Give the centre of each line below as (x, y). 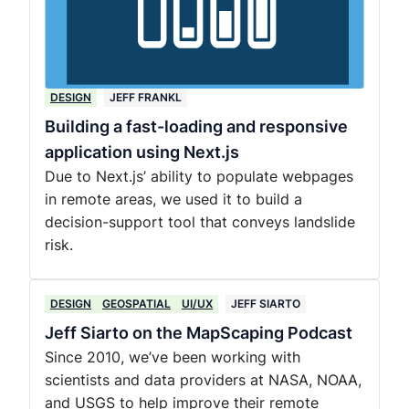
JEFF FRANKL (146, 97)
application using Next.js (142, 152)
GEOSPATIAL (136, 304)
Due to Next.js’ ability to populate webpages (199, 176)
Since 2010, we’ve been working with (173, 357)
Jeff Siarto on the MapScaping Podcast (199, 333)
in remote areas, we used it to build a (173, 199)
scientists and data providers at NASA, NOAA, (203, 380)
